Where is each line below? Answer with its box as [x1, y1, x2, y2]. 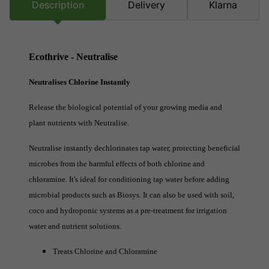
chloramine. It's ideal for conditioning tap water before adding [29, 174, 229, 184]
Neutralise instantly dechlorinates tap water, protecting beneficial [29, 143, 240, 153]
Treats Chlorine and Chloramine [53, 246, 157, 256]
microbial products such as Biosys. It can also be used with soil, [29, 190, 234, 199]
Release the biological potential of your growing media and [29, 102, 222, 112]
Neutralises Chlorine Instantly [29, 77, 130, 86]
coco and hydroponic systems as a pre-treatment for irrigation [29, 205, 227, 215]
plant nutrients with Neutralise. [29, 118, 129, 127]
